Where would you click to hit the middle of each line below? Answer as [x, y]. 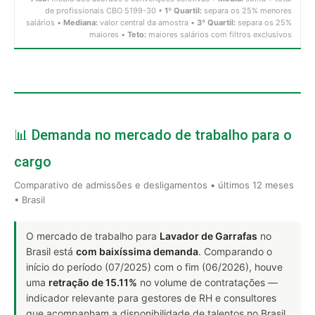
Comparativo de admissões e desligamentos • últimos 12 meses [154, 185]
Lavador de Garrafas [208, 236]
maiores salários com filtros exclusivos [219, 34]
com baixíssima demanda [137, 251]
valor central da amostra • [147, 22]
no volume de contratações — [207, 282]
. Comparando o [235, 251]
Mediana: [81, 22]
